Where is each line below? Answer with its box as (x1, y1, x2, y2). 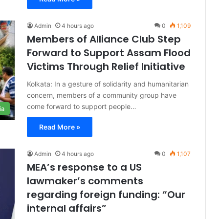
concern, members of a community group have (27, 91, 176, 99)
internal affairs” (27, 201, 107, 215)
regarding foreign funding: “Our (27, 188, 185, 201)
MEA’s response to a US (27, 160, 142, 174)
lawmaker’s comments (27, 174, 143, 188)
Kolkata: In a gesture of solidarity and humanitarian (27, 80, 189, 88)
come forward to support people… (27, 102, 136, 110)
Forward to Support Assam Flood (27, 46, 191, 60)
